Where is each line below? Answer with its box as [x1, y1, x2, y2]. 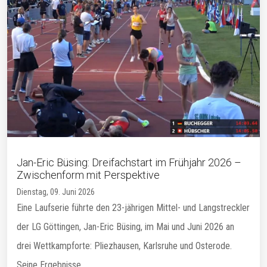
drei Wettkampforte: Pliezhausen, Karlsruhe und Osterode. [17, 240, 232, 252]
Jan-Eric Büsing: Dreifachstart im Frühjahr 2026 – [17, 156, 241, 169]
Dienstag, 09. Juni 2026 [17, 187, 95, 197]
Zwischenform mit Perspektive [17, 168, 160, 181]
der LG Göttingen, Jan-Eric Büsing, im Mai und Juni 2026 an [17, 221, 234, 232]
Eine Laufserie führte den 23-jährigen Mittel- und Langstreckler [17, 201, 250, 213]
